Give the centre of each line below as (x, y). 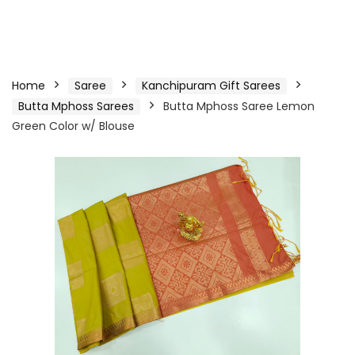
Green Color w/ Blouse (73, 126)
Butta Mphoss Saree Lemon (239, 106)
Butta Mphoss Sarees (76, 106)
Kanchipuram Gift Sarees (211, 86)
